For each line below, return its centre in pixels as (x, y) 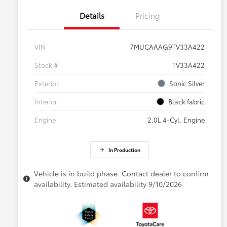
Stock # (46, 65)
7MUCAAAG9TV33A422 (167, 47)
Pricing (147, 15)
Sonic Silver (187, 83)
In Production (124, 150)
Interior (46, 102)
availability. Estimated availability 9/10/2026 (108, 184)
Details (92, 15)
